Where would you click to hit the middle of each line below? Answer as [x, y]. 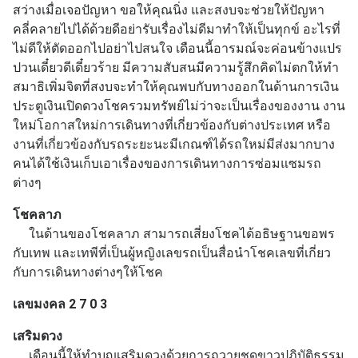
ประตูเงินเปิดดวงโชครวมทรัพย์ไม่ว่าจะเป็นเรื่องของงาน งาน [179, 105]
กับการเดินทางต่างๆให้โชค [88, 272]
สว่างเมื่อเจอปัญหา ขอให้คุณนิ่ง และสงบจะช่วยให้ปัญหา [169, 10]
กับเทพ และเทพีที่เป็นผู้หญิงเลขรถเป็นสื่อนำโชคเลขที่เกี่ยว [172, 253]
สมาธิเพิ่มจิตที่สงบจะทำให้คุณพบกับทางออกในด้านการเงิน [176, 86]
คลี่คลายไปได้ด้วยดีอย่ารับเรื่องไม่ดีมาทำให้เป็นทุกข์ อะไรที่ [177, 29]
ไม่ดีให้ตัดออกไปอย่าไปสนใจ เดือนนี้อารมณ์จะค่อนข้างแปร [177, 48]
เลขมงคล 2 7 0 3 [62, 304]
